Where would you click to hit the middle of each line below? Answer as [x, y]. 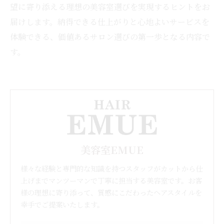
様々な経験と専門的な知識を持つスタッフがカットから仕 [111, 168]
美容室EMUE [112, 149]
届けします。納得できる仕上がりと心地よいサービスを [110, 22]
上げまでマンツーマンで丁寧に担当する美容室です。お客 [111, 180]
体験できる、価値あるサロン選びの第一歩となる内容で [110, 37]
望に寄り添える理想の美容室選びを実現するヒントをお [110, 7]
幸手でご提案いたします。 [62, 204]
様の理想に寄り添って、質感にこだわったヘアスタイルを [111, 192]
